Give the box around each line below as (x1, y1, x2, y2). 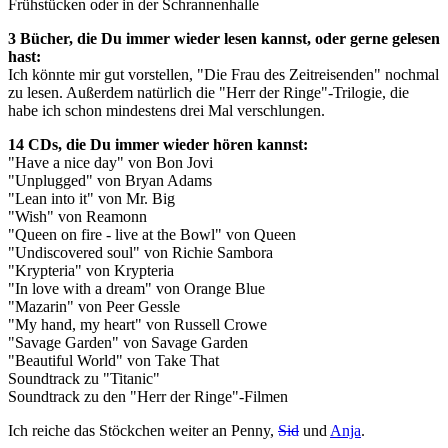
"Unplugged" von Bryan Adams (8, 172, 212, 190)
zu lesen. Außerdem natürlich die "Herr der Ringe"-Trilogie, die (8, 84, 409, 102)
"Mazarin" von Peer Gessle (8, 298, 180, 316)
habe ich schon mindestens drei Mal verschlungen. (8, 102, 325, 120)
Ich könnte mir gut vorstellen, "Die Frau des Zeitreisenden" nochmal (8, 66, 439, 84)
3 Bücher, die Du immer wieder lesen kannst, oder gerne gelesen (8, 30, 440, 48)
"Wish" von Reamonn (8, 208, 147, 226)
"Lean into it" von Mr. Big (8, 190, 175, 208)
